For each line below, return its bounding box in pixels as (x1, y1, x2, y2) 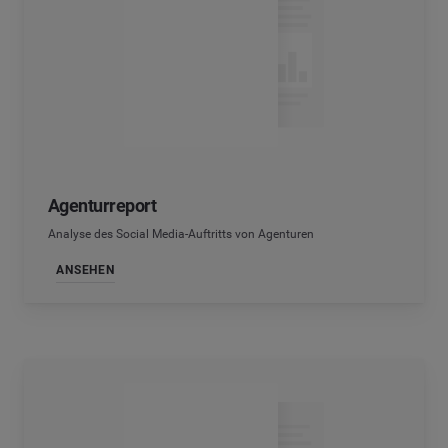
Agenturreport (48, 194, 156, 216)
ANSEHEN (56, 262, 115, 277)
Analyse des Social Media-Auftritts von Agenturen (48, 226, 314, 241)
